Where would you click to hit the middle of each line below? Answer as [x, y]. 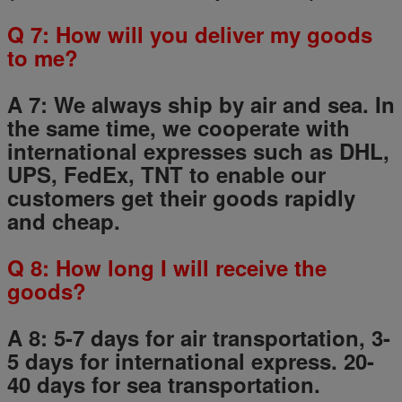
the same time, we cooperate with [179, 127]
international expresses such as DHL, [198, 150]
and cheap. [64, 220]
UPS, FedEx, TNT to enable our [166, 174]
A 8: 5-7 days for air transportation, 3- [199, 337]
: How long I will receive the [184, 267]
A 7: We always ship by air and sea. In [201, 104]
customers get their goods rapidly [181, 197]
